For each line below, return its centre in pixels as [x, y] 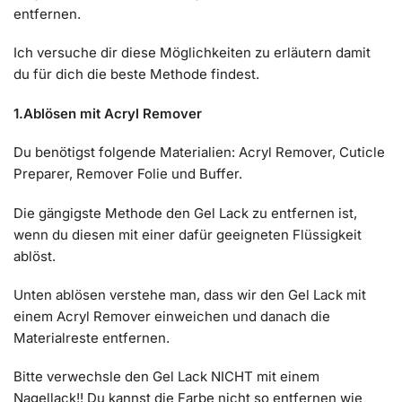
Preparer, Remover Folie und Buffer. [128, 174]
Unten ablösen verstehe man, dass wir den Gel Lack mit [190, 295]
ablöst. [35, 256]
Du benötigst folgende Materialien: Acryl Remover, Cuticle [199, 153]
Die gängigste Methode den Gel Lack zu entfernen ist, [185, 213]
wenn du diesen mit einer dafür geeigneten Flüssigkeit [188, 234]
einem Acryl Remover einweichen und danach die [172, 317]
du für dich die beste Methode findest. [136, 74]
